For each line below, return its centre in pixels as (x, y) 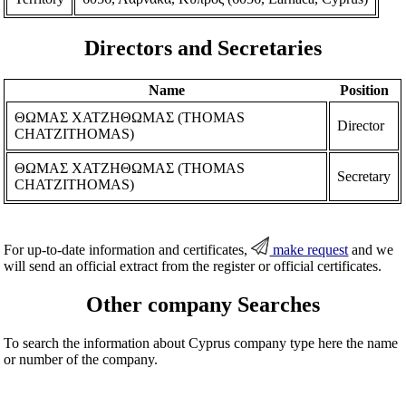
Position (364, 90)
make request (309, 249)
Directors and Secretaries (203, 48)
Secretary (364, 176)
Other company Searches (203, 304)
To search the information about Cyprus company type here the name (201, 343)
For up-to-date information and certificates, (128, 249)
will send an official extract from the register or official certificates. (193, 266)
